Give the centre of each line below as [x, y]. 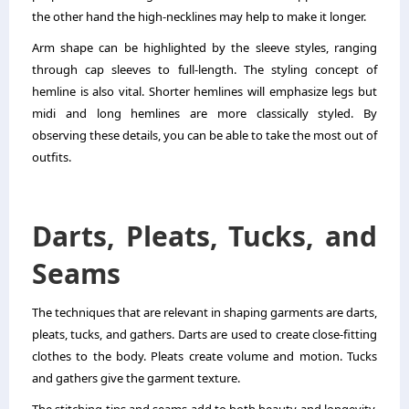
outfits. [52, 157]
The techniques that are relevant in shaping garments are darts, [204, 312]
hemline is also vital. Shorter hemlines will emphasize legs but [204, 91]
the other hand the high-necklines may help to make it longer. [200, 16]
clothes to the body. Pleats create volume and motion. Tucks [204, 356]
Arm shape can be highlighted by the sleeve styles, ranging [204, 47]
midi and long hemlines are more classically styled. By [204, 113]
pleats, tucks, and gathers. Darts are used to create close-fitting [204, 334]
